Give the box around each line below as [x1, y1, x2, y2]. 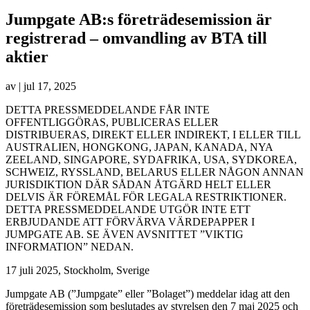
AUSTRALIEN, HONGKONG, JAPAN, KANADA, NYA [6, 140, 273, 153]
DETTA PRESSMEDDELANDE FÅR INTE [6, 103, 210, 116]
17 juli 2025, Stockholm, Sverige [6, 264, 149, 276]
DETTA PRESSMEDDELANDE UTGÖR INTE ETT [6, 203, 250, 215]
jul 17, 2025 [24, 80, 76, 92]
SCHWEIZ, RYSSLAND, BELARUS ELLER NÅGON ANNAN [6, 165, 304, 178]
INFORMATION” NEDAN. [6, 240, 134, 253]
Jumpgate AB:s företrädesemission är [6, 10, 272, 28]
